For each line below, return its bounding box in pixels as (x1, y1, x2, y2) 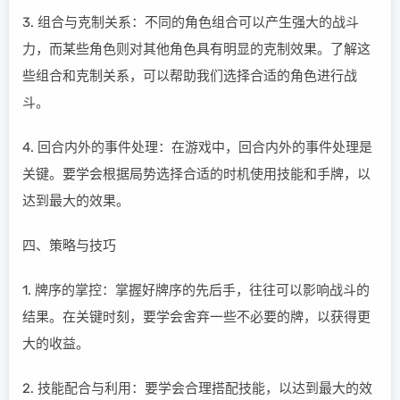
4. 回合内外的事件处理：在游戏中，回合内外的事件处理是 (22, 139, 372, 155)
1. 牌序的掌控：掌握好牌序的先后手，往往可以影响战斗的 (22, 282, 370, 298)
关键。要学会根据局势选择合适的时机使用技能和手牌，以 (22, 166, 371, 182)
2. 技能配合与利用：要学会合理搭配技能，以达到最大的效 (22, 380, 372, 396)
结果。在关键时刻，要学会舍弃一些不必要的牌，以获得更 (22, 309, 371, 325)
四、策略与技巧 (22, 237, 116, 254)
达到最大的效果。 (22, 193, 129, 209)
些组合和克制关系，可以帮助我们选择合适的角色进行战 (22, 68, 357, 84)
